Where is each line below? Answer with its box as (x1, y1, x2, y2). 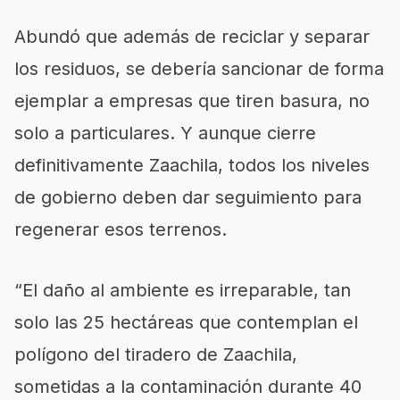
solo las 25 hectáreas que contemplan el (14, 312, 358, 334)
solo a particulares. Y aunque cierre (14, 122, 316, 145)
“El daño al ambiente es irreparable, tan (14, 279, 351, 302)
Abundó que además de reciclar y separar (14, 26, 370, 48)
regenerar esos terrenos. (14, 219, 227, 241)
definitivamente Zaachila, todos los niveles (14, 154, 370, 177)
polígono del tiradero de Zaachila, (14, 344, 297, 366)
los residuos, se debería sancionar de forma (14, 58, 384, 80)
